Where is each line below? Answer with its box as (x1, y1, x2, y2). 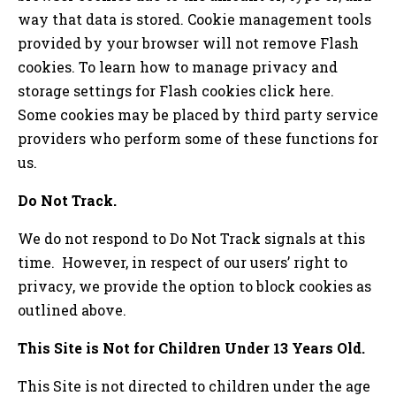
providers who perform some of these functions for (18, 128, 378, 148)
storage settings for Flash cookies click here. (18, 80, 338, 100)
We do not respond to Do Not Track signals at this (18, 228, 365, 247)
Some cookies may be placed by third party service (18, 104, 378, 124)
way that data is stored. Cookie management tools (18, 9, 371, 28)
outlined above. (18, 300, 126, 319)
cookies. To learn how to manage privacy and (18, 57, 338, 76)
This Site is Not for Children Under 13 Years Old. (18, 338, 365, 357)
